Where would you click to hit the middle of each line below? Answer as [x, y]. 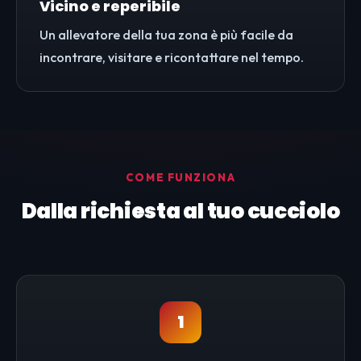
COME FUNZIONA [180, 178]
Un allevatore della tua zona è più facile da [166, 35]
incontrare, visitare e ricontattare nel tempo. [172, 58]
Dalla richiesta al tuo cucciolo [180, 212]
